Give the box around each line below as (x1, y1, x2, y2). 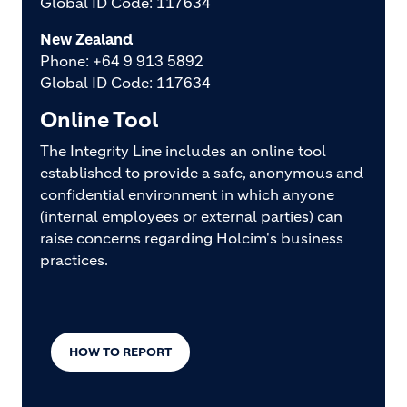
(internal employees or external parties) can (40, 207, 342, 225)
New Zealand (40, 30, 133, 48)
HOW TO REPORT (69, 344, 172, 360)
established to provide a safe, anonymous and (40, 164, 363, 182)
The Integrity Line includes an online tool (40, 142, 326, 160)
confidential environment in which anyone (40, 185, 334, 203)
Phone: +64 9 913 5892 (40, 52, 207, 70)
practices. (40, 251, 108, 269)
